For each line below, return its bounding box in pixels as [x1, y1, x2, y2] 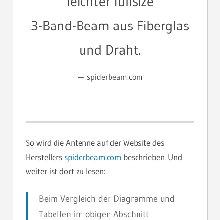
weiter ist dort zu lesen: [26, 165, 106, 176]
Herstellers [26, 151, 64, 162]
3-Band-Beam [31, 17, 110, 34]
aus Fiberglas [113, 17, 189, 34]
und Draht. [79, 41, 141, 58]
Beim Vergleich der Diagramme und [38, 193, 175, 204]
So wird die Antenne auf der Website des [26, 137, 164, 148]
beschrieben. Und [121, 151, 182, 162]
